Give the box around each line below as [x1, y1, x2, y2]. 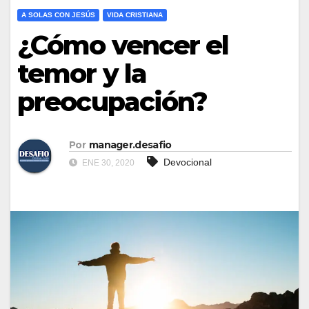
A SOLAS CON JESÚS [21, 11, 95, 19]
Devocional [163, 156, 212, 168]
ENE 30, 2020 [80, 157, 134, 168]
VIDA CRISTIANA [107, 11, 163, 19]
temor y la [17, 57, 147, 90]
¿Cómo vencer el [17, 29, 229, 62]
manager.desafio [88, 138, 172, 151]
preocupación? [17, 86, 208, 119]
